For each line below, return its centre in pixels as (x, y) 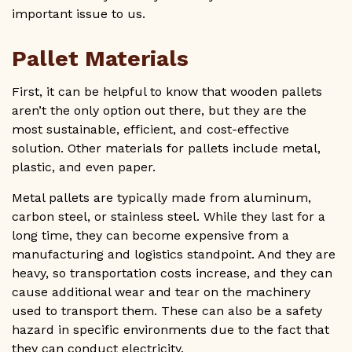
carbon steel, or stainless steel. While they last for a (169, 217)
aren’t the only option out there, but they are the (159, 111)
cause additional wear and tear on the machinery (161, 292)
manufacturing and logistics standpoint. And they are (174, 255)
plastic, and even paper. (86, 167)
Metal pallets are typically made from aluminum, (161, 198)
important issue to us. (82, 14)
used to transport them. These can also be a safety (167, 311)
